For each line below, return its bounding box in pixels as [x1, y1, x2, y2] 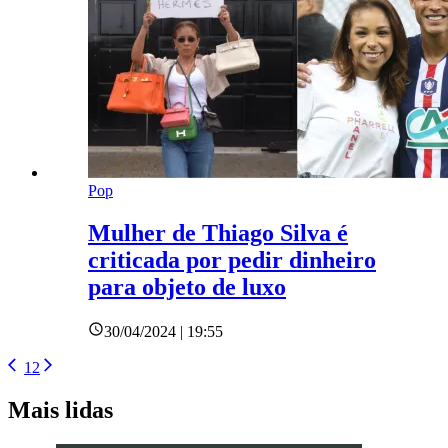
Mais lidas [8, 396, 113, 423]
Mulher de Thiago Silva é [88, 220, 348, 247]
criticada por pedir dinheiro [88, 247, 376, 274]
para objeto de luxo [88, 274, 286, 301]
